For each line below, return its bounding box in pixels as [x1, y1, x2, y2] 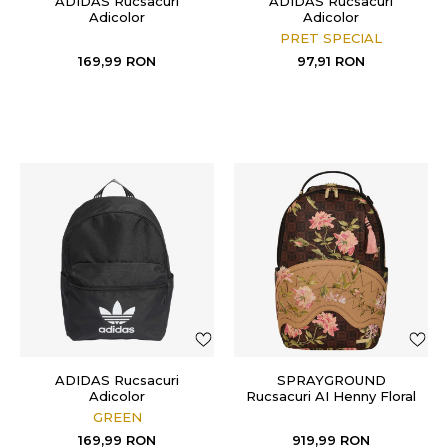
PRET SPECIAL [280, 30, 382, 46]
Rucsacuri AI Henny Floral [246, 388, 416, 404]
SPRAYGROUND [276, 372, 386, 388]
